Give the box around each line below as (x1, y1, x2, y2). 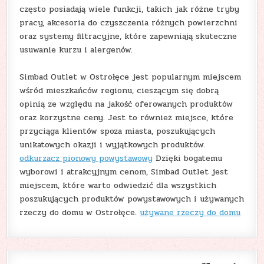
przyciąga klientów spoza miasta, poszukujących (19, 124, 216, 137)
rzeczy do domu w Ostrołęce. (19, 206, 140, 219)
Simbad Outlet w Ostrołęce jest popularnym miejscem (19, 70, 242, 83)
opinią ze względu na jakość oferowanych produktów (19, 97, 233, 110)
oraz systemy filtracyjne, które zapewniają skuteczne (19, 29, 237, 42)
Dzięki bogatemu (153, 151, 223, 164)
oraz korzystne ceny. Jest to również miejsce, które (19, 111, 234, 124)
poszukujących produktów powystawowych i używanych (19, 192, 245, 205)
